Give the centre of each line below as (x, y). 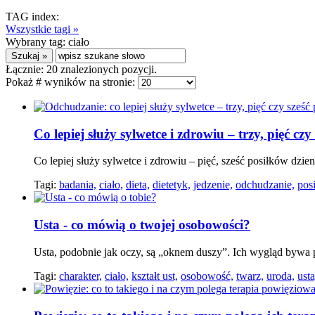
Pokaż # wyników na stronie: (72, 82)
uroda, (281, 276)
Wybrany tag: (37, 42)
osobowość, (207, 276)
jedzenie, (213, 185)
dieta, (138, 185)
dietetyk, (172, 185)
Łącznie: (26, 69)
